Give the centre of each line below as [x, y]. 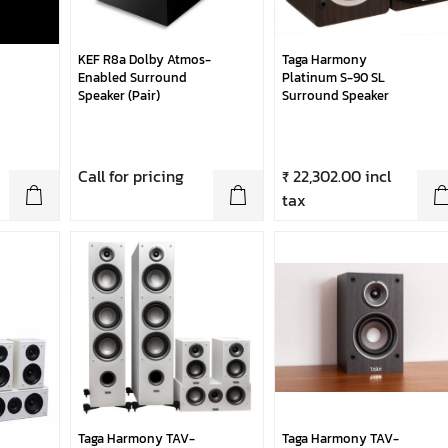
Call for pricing [130, 175]
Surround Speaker [335, 95]
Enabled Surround [132, 77]
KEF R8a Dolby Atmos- [144, 59]
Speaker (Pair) [118, 95]
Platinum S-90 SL [333, 77]
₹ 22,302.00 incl [336, 175]
